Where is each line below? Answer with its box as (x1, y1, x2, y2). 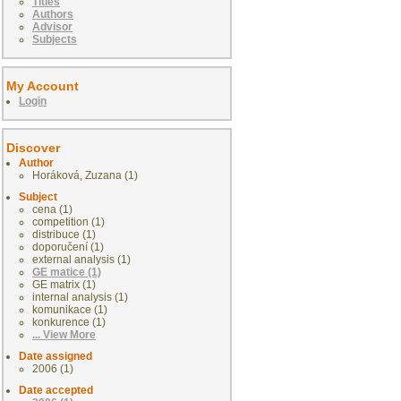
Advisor (32, 21, 73, 34)
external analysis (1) (32, 253, 131, 267)
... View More (32, 328, 96, 342)
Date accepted (19, 384, 93, 397)
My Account (6, 79, 79, 94)
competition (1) (32, 216, 105, 229)
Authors (32, 8, 73, 21)
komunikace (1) (32, 303, 107, 317)
